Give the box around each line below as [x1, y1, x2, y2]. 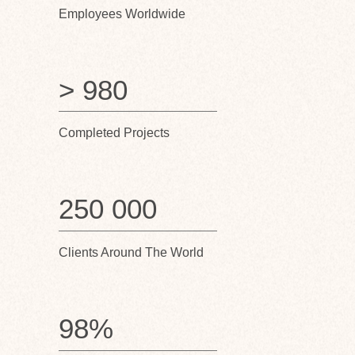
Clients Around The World [59, 246, 204, 259]
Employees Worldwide [59, 7, 185, 21]
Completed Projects [59, 126, 170, 139]
